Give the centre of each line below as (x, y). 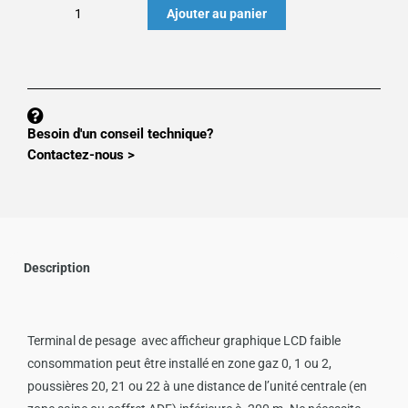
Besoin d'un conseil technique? (120, 133)
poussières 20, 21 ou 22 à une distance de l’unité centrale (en (197, 386)
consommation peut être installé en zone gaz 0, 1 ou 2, (179, 363)
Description (57, 267)
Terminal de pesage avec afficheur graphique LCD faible (184, 340)
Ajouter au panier (216, 13)
